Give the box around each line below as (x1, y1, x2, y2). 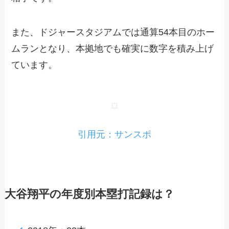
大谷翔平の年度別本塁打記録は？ (4, 188, 174, 201)
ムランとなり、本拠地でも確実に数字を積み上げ (11, 43, 214, 54)
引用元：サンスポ (78, 129, 151, 140)
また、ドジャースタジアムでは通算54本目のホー (11, 27, 215, 38)
